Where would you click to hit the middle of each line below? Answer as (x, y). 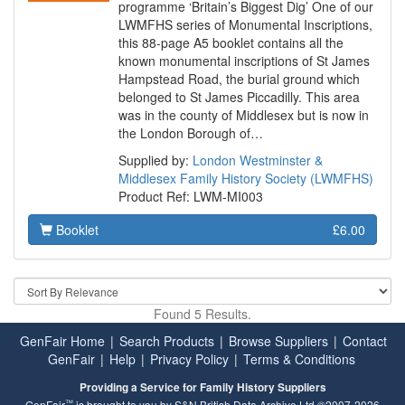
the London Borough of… (191, 133)
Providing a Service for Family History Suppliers (202, 388)
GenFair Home (62, 341)
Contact (365, 341)
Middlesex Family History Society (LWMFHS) (246, 179)
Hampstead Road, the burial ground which (239, 79)
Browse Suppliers (278, 341)
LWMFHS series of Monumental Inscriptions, (245, 25)
